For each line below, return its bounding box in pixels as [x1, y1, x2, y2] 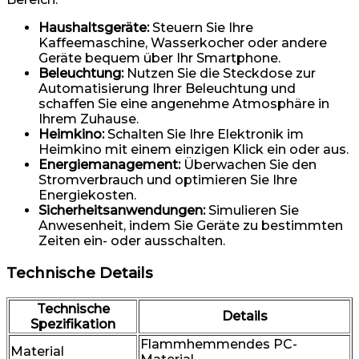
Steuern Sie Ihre [149, 20, 253, 36]
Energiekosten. [38, 188, 136, 204]
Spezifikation [30, 316, 115, 332]
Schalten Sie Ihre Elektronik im [104, 127, 304, 143]
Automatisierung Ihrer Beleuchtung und [38, 81, 296, 97]
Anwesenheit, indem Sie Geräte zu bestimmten [38, 218, 343, 234]
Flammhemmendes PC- [140, 336, 297, 352]
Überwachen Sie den [180, 157, 317, 173]
